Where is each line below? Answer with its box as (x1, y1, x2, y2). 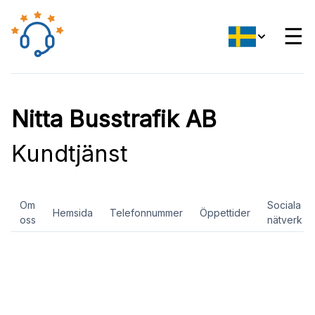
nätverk (267, 214, 302, 226)
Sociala (267, 199, 301, 211)
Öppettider (200, 206, 250, 219)
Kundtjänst (11, 139, 128, 167)
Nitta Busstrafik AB (11, 105, 217, 133)
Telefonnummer (110, 206, 183, 219)
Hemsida (53, 206, 93, 219)
